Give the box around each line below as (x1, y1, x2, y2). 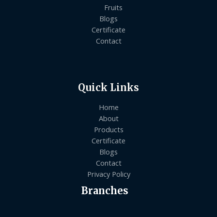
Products (93, 124, 124, 135)
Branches (81, 185, 128, 197)
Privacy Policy (87, 169, 130, 179)
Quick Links (78, 81, 139, 94)
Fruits (104, 2, 123, 13)
